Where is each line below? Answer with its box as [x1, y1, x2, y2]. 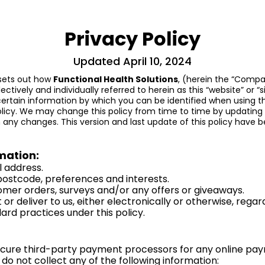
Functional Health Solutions [53, 73, 178, 85]
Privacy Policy [64, 25, 201, 52]
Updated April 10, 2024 [73, 54, 192, 69]
